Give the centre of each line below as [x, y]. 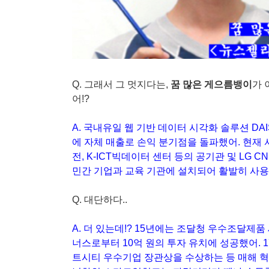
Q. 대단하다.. [100, 199]
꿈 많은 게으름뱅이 [211, 84]
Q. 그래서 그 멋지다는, [121, 84]
